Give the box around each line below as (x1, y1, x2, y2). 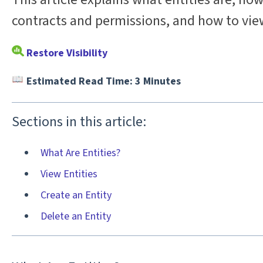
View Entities (40, 167, 97, 182)
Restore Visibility (26, 45, 107, 60)
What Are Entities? (40, 145, 120, 160)
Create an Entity (40, 188, 112, 203)
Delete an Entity (40, 209, 111, 224)
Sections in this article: (11, 111, 146, 132)
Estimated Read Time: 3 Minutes (23, 74, 181, 89)
